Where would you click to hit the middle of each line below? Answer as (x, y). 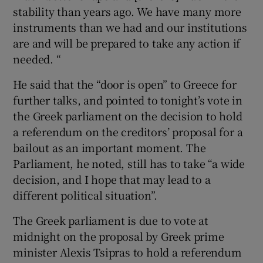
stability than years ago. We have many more (127, 11)
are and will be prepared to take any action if (127, 43)
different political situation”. (85, 195)
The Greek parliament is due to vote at (111, 220)
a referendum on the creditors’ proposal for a (128, 131)
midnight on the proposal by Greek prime (119, 236)
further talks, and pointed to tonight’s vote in (128, 100)
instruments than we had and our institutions (130, 27)
